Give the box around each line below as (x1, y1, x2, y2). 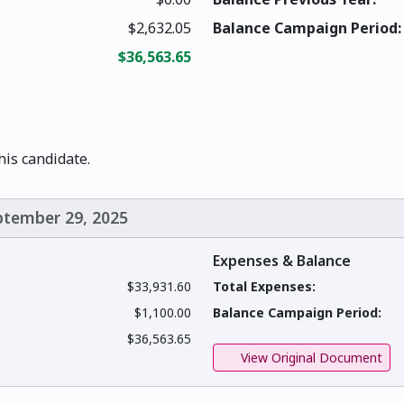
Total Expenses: (213, 278, 316, 296)
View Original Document (236, 349, 382, 367)
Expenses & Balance (213, 251, 351, 271)
